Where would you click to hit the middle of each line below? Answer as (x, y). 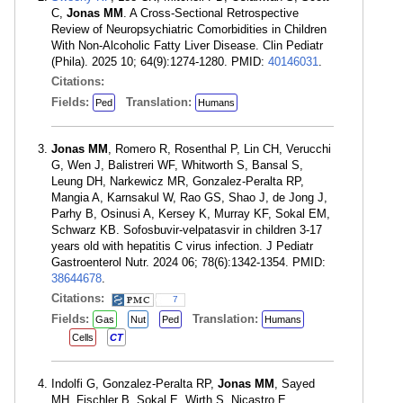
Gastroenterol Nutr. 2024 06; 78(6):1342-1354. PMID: (188, 262)
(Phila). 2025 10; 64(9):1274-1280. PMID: (160, 62)
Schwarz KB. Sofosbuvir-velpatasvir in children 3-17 (187, 230)
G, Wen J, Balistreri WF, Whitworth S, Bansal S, (177, 165)
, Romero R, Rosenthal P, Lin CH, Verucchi (219, 149)
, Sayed (295, 384)
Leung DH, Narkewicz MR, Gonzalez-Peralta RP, (178, 181)
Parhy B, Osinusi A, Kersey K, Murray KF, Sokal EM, (191, 214)
